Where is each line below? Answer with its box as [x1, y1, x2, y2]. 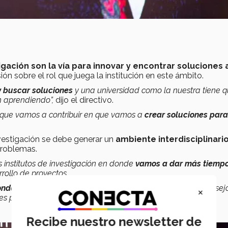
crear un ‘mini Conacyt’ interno [60, 193, 175, 203]
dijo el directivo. [53, 95, 113, 105]
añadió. [178, 193, 207, 203]
